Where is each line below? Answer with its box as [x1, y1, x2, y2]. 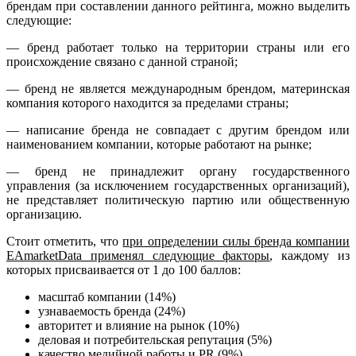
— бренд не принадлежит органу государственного [6, 164, 350, 178]
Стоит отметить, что [6, 234, 123, 248]
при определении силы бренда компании [122, 234, 350, 248]
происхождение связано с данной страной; [6, 54, 238, 68]
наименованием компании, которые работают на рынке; [6, 137, 311, 151]
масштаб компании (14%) [38, 289, 176, 304]
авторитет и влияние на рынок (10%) [38, 318, 239, 332]
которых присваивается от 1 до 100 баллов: [6, 262, 241, 277]
